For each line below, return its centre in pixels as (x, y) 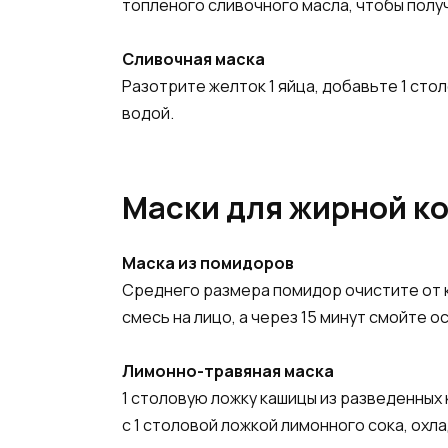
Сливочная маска (193, 59)
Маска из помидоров (208, 263)
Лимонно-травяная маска (228, 371)
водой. (148, 113)
